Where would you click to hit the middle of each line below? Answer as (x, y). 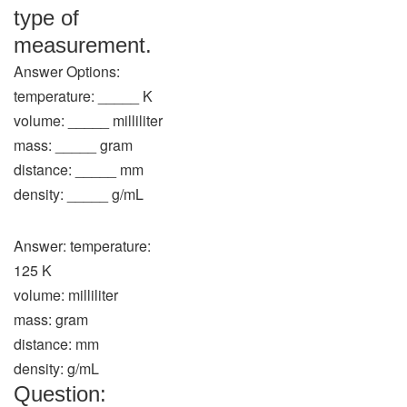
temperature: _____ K (83, 96)
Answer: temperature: (82, 246)
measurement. (83, 45)
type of (46, 18)
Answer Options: (67, 71)
